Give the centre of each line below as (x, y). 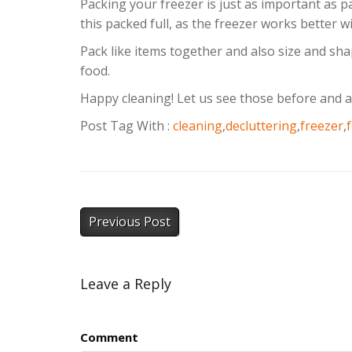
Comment (109, 337)
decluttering (261, 126)
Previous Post (130, 222)
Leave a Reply (126, 284)
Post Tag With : (126, 126)
